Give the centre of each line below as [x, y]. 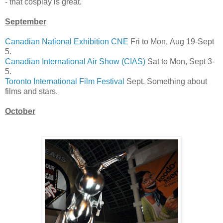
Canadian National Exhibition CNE [67, 41]
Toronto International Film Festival [65, 81]
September [26, 21]
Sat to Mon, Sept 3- [180, 61]
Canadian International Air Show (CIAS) [75, 61]
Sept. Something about [166, 81]
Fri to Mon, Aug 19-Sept [171, 41]
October [20, 111]
